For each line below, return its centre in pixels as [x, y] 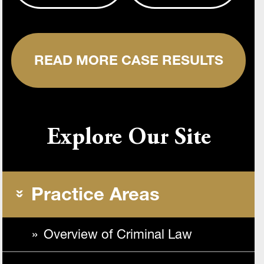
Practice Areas [95, 194]
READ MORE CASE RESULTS [128, 60]
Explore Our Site [128, 138]
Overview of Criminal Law [118, 234]
